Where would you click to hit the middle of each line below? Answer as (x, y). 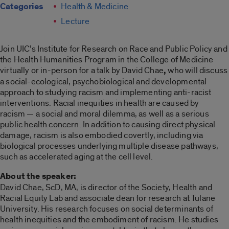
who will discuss (197, 71)
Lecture (75, 21)
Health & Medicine (95, 7)
